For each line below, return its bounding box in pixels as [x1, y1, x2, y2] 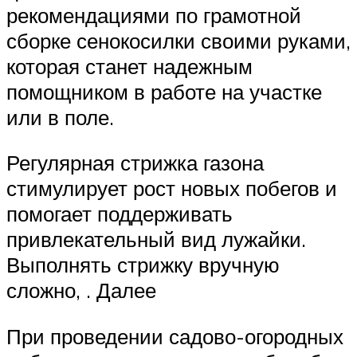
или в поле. [6, 104, 114, 130]
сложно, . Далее [6, 277, 156, 304]
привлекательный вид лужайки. [6, 226, 306, 253]
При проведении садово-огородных [6, 323, 343, 349]
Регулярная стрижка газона [6, 150, 264, 176]
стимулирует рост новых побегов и [6, 175, 337, 202]
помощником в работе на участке [6, 78, 322, 104]
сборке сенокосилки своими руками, [6, 27, 351, 53]
